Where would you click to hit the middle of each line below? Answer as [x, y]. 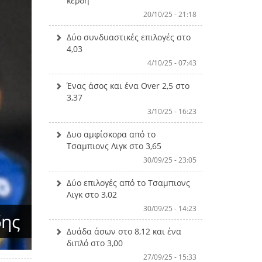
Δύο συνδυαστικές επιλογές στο [128, 37]
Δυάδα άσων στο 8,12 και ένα [124, 231]
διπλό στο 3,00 [94, 243]
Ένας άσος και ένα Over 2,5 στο [128, 85]
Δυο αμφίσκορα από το [111, 134]
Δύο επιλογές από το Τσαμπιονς [128, 182]
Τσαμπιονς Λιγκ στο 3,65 [114, 146]
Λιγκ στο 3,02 [92, 194]
